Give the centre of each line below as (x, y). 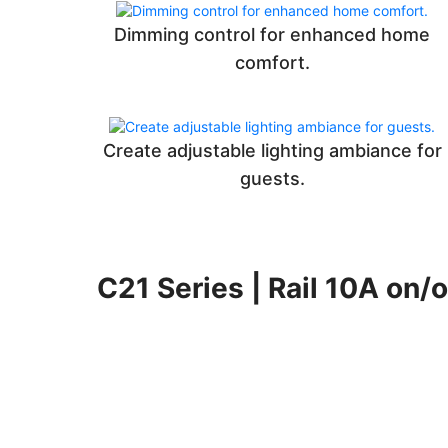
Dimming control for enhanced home (272, 35)
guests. (272, 179)
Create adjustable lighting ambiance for (272, 151)
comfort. (272, 63)
